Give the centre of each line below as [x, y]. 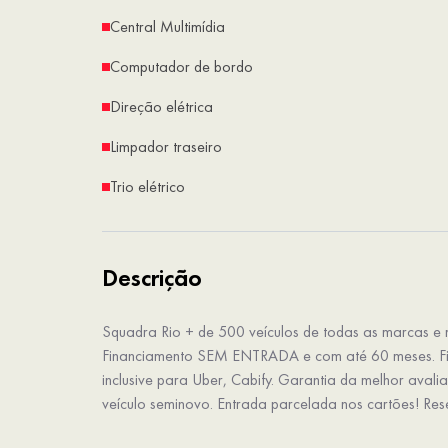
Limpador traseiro [166, 147]
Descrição [152, 278]
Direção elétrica [161, 107]
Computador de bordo [181, 67]
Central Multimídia [167, 27]
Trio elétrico [147, 187]
